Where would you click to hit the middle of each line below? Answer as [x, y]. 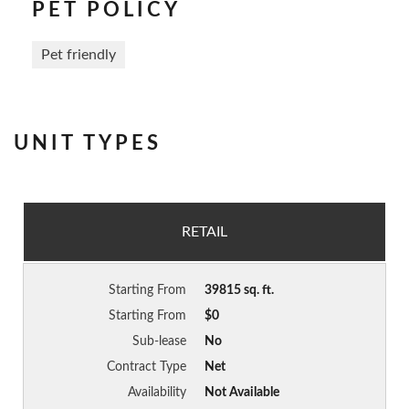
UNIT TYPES [88, 144]
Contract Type [147, 367]
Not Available [242, 393]
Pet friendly [79, 55]
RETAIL [204, 232]
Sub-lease [159, 342]
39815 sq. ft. [239, 291]
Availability [157, 393]
